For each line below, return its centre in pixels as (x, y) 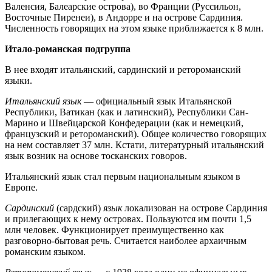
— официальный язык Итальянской (157, 101)
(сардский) (79, 208)
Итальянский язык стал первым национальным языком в (123, 176)
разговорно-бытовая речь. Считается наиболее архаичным (126, 240)
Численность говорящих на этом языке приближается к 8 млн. (134, 28)
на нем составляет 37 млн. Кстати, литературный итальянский (134, 144)
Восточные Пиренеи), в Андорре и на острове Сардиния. (124, 17)
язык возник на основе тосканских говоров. (96, 155)
